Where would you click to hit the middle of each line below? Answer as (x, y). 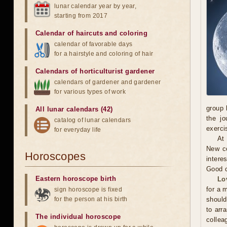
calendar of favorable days (93, 44)
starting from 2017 (81, 16)
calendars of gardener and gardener (108, 82)
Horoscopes (55, 156)
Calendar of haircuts (69, 33)
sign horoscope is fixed (88, 190)
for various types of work (90, 92)
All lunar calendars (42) (74, 109)
